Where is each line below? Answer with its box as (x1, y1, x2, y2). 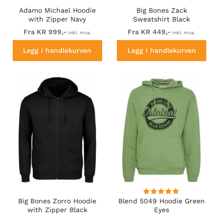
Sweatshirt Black (133, 15, 191, 23)
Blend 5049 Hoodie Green (118, 197, 205, 205)
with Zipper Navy (28, 15, 87, 23)
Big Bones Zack (136, 6, 187, 15)
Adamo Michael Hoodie (19, 6, 96, 15)
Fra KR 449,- (128, 28, 171, 36)
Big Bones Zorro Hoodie (18, 197, 97, 205)
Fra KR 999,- (23, 28, 66, 36)
